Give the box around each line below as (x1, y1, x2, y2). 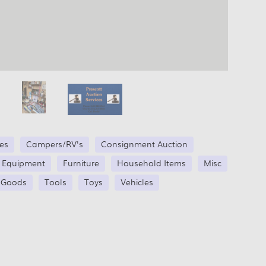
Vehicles (121, 175, 153, 188)
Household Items (117, 156, 186, 169)
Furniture (63, 156, 99, 169)
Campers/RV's (26, 137, 83, 150)
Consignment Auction (101, 137, 188, 150)
